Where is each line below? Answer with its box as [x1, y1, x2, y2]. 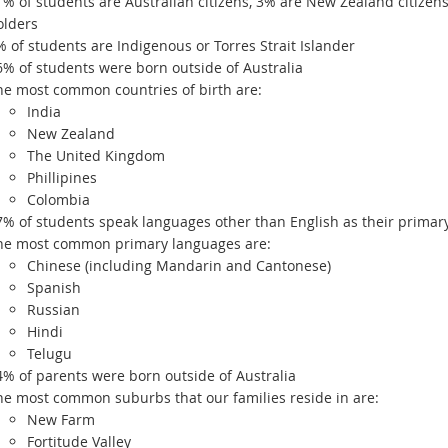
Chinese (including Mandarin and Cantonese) [26, 256, 331, 275]
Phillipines [26, 168, 97, 187]
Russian [26, 300, 80, 319]
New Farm [26, 410, 95, 429]
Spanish [26, 278, 81, 297]
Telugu [26, 344, 72, 363]
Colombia [26, 190, 94, 209]
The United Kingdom [26, 146, 165, 165]
